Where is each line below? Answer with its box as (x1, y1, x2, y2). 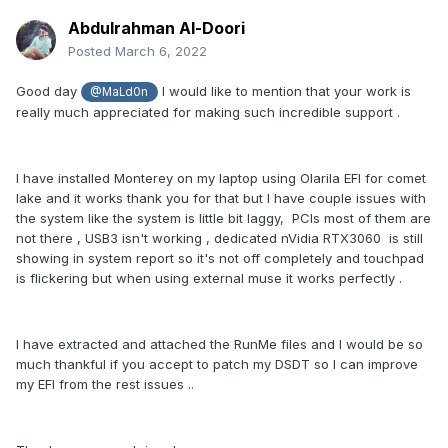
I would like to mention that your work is (157, 83, 411, 100)
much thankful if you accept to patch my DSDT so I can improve (16, 356, 418, 373)
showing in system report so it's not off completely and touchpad (16, 250, 424, 267)
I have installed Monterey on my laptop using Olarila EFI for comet (16, 170, 426, 187)
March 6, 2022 (115, 43, 207, 60)
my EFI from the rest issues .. (16, 376, 194, 393)
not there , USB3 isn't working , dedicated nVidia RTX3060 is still (16, 230, 423, 247)
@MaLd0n (90, 85, 149, 100)
